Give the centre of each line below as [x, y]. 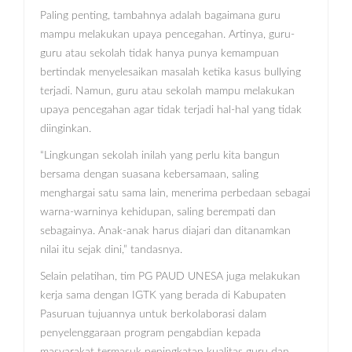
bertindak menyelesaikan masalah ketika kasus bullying [170, 73]
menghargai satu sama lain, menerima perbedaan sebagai [175, 194]
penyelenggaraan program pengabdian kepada [150, 334]
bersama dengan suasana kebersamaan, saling [149, 175]
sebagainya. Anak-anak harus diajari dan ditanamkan [165, 231]
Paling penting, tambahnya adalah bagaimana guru [160, 16]
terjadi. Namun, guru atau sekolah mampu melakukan [167, 92]
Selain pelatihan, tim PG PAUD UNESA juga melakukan [170, 277]
